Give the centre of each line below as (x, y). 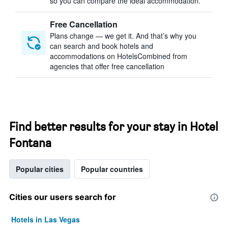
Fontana (30, 143)
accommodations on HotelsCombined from (119, 56)
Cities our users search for (63, 197)
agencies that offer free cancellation (107, 66)
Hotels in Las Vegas (46, 219)
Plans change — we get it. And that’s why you (123, 36)
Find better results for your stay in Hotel (114, 126)
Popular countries (112, 169)
